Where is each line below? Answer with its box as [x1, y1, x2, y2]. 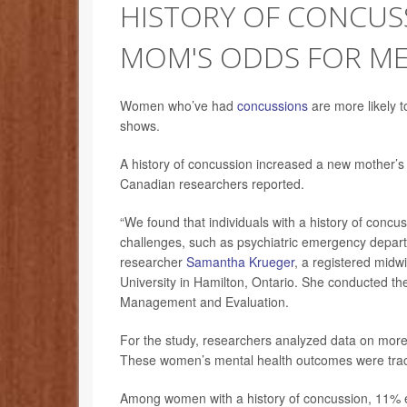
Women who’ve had [120, 96, 237, 115]
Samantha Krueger [186, 253, 294, 272]
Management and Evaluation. [120, 293, 289, 312]
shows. [120, 116, 160, 135]
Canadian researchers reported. [120, 174, 304, 194]
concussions [237, 96, 308, 115]
